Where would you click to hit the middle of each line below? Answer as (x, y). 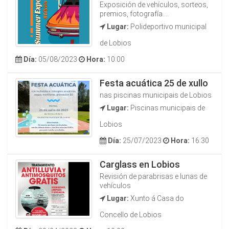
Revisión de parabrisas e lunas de (153, 176)
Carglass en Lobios (140, 164)
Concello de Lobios (131, 215)
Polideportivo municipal (168, 27)
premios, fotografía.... (134, 14)
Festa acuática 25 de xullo (154, 83)
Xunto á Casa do (156, 198)
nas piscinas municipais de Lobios (156, 95)
